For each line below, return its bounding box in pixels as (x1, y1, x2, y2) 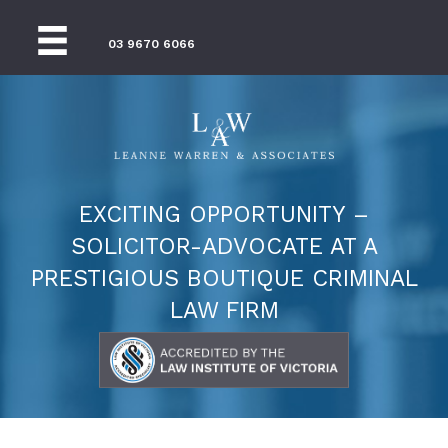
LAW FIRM (169, 297, 279, 325)
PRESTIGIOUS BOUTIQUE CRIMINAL (30, 265, 418, 293)
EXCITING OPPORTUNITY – (79, 201, 369, 229)
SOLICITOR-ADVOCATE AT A (70, 233, 378, 261)
